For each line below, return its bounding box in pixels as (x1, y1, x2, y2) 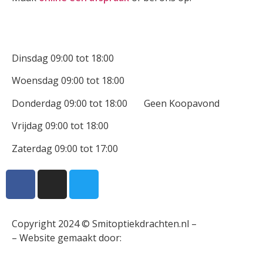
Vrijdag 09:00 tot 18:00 (12, 119, 109, 133)
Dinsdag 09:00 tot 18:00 (12, 51, 114, 65)
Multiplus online (124, 231, 195, 244)
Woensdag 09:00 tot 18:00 (12, 74, 124, 87)
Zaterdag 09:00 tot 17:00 (12, 141, 118, 155)
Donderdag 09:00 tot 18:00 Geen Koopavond (12, 96, 220, 110)
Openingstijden (12, 28, 90, 42)
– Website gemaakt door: (12, 231, 122, 244)
